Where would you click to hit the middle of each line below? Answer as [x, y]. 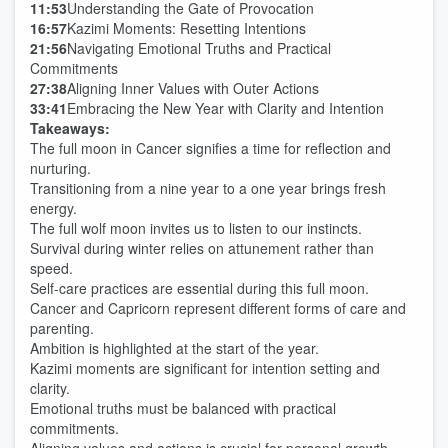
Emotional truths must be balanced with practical [183, 408]
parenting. [62, 328]
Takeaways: [70, 128]
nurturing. [60, 168]
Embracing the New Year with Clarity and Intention [225, 108]
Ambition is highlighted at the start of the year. [174, 348]
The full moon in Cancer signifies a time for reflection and [210, 148]
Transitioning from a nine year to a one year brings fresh [208, 188]
